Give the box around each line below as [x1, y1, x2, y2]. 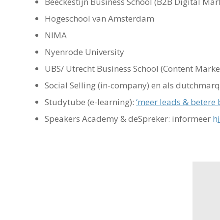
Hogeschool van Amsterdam [45, 13, 154, 25]
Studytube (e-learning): [45, 96, 136, 108]
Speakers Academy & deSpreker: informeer [45, 113, 213, 125]
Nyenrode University [45, 46, 124, 58]
